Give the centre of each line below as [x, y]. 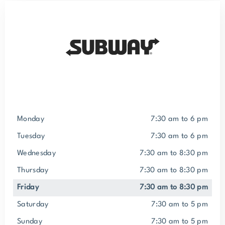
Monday [34, 119]
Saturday [35, 205]
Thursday [35, 171]
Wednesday [39, 153]
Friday [30, 188]
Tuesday [33, 136]
